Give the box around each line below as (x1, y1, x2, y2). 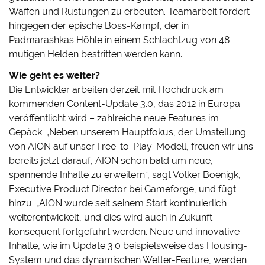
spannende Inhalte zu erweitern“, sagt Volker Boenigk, (9, 169, 241, 181)
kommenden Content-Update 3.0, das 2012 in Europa (9, 98, 241, 110)
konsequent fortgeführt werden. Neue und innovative (9, 226, 240, 238)
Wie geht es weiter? (9, 70, 101, 82)
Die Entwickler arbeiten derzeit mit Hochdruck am (9, 84, 224, 96)
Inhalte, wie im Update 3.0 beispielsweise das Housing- (9, 240, 248, 252)
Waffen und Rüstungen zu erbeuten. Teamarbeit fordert (9, 6, 250, 18)
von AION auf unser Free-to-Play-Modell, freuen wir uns (9, 141, 254, 153)
